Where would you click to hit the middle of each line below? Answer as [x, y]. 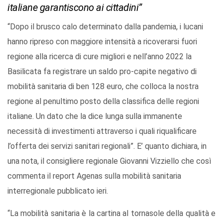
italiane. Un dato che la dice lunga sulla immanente [95, 116]
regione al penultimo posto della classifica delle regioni [103, 102]
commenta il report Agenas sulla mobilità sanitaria [94, 176]
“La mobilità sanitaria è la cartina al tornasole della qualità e [111, 214]
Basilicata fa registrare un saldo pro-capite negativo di [102, 72]
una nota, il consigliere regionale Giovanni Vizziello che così [109, 161]
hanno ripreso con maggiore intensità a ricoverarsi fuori [102, 42]
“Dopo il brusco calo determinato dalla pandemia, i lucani [105, 27]
